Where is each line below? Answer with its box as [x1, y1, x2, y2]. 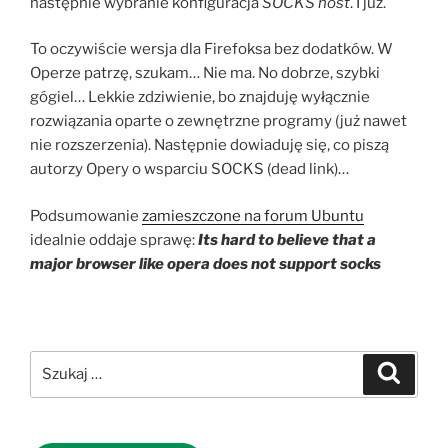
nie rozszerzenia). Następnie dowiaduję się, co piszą [30, 136, 389, 155]
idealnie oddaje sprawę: [30, 230, 198, 249]
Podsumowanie [30, 206, 142, 225]
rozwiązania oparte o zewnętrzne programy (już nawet [30, 112, 407, 131]
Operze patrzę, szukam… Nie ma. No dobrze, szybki [30, 64, 380, 83]
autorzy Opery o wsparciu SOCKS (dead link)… [30, 160, 349, 179]
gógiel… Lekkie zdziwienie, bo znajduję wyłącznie [30, 88, 370, 107]
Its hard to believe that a [198, 230, 376, 249]
